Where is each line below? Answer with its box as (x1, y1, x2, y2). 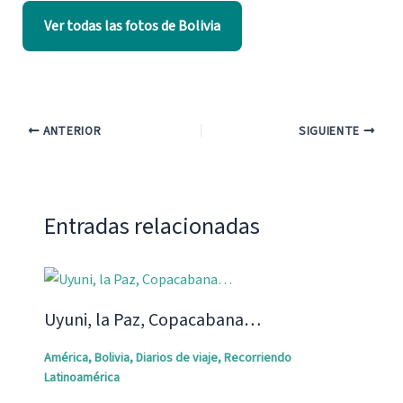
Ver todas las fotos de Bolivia (43, 16, 220, 37)
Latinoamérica (43, 369, 120, 388)
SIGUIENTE (298, 122, 363, 140)
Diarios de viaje (135, 349, 218, 368)
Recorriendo (223, 349, 291, 368)
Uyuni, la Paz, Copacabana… (43, 308, 261, 334)
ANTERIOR (40, 122, 102, 140)
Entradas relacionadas (43, 210, 260, 244)
